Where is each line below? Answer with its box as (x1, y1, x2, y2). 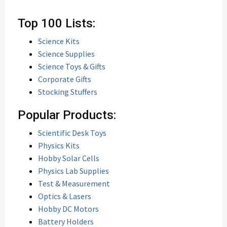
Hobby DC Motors (38, 204, 99, 214)
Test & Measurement (38, 178, 110, 188)
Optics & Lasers (38, 191, 91, 201)
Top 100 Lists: (18, 16, 95, 30)
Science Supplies (38, 49, 95, 59)
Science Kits (38, 36, 80, 46)
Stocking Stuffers (38, 87, 97, 97)
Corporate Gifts (38, 74, 91, 84)
